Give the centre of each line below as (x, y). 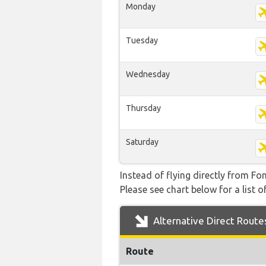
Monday (141, 7)
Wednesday (148, 74)
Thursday (143, 108)
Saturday (142, 142)
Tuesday (142, 40)
